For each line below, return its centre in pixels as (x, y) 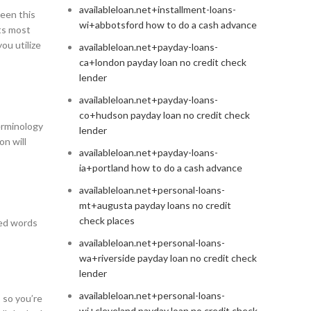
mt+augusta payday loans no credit (155, 205)
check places (107, 221)
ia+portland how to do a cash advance (160, 168)
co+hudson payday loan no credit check (164, 115)
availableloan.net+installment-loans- (157, 10)
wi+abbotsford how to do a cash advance (168, 25)
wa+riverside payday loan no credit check (168, 258)
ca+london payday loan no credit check (162, 62)
